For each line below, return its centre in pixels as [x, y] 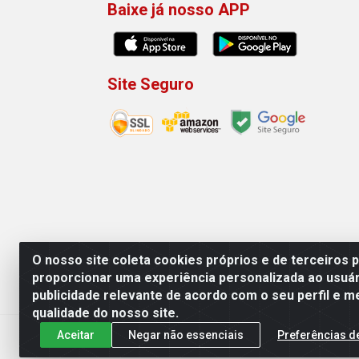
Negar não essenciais [186, 335]
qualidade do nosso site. [105, 313]
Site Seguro [151, 84]
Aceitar [76, 335]
